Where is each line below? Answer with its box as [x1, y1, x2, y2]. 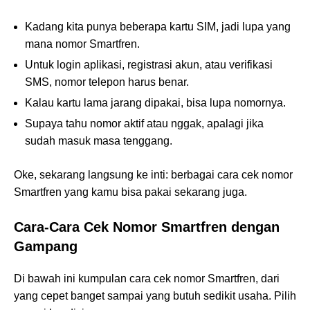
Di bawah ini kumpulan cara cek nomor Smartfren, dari [14, 273, 280, 285]
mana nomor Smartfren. [25, 38, 140, 51]
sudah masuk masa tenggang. [25, 135, 172, 147]
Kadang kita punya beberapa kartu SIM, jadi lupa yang [25, 21, 291, 33]
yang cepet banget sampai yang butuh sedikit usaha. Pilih [14, 290, 296, 302]
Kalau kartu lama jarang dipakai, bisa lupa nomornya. [25, 97, 286, 109]
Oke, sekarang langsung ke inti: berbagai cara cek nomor [14, 169, 293, 181]
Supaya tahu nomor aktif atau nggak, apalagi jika [25, 118, 264, 130]
